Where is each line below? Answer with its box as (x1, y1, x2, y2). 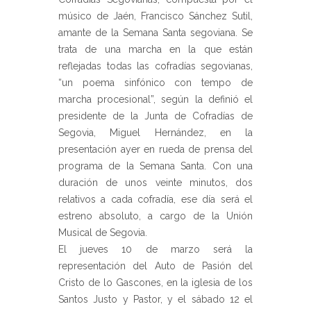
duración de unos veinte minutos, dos (58, 176, 253, 188)
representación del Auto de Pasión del (58, 260, 253, 271)
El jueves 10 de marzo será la (58, 243, 253, 255)
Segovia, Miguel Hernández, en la (58, 126, 253, 138)
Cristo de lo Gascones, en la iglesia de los (58, 276, 253, 288)
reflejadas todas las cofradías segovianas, (58, 60, 253, 72)
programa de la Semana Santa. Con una (58, 160, 253, 171)
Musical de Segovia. (58, 226, 147, 238)
